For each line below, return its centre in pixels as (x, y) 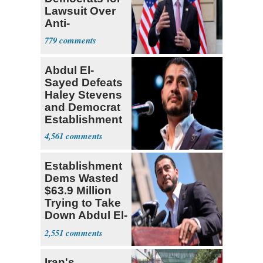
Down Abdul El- (86, 215)
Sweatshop (75, 35)
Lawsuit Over (80, 11)
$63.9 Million (78, 191)
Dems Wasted (82, 178)
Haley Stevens (83, 95)
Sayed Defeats (84, 82)
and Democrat (82, 107)
